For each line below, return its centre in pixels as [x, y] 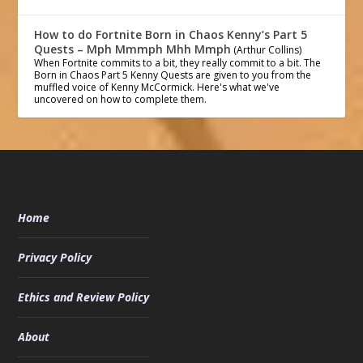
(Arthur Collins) [268, 49]
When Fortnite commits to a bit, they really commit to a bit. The [178, 62]
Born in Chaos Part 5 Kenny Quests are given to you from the [173, 75]
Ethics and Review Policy [84, 297]
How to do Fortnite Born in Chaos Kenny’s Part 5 [171, 34]
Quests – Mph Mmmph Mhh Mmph [133, 49]
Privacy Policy [55, 257]
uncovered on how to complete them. [121, 99]
